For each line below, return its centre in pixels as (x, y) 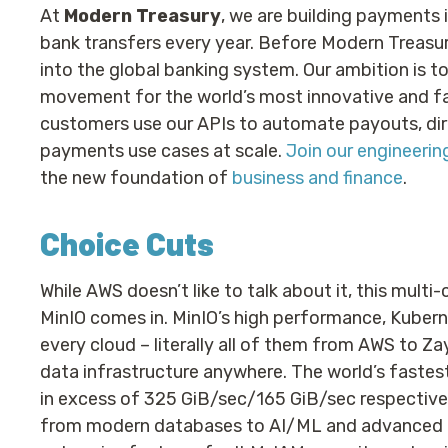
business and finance (317, 178)
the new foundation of (136, 178)
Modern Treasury (142, 16)
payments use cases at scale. (163, 151)
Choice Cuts (127, 243)
